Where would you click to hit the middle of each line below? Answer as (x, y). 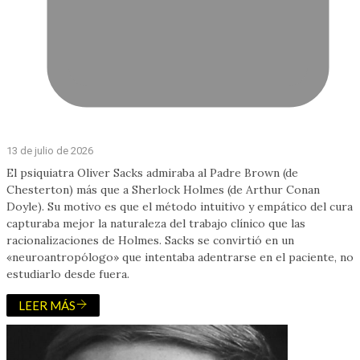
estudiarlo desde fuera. (68, 274)
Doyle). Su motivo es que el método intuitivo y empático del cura (180, 206)
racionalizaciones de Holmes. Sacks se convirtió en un (150, 240)
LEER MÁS (47, 305)
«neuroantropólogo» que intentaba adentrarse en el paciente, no (180, 257)
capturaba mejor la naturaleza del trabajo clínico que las (156, 223)
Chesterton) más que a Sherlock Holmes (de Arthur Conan (163, 189)
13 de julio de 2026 (50, 150)
